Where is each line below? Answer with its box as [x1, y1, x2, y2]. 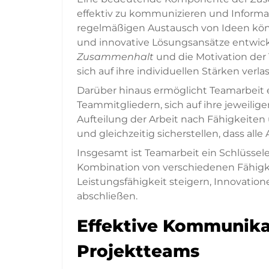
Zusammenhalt [77, 51, 154, 63]
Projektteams [77, 241, 199, 262]
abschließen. [77, 190, 138, 202]
